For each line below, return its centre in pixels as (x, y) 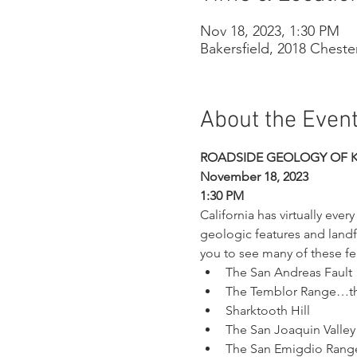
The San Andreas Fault (288, 273)
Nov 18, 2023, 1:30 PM (269, 31)
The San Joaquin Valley (290, 330)
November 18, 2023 (254, 177)
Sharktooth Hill (267, 311)
